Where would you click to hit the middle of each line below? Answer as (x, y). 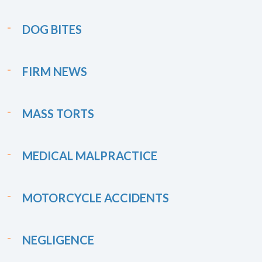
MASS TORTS (58, 113)
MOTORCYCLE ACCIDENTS (96, 198)
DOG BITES (52, 29)
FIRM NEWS (55, 71)
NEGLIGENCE (58, 240)
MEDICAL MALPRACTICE (90, 156)
